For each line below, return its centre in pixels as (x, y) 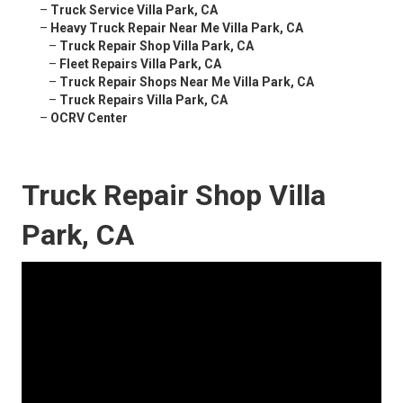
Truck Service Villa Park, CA (134, 10)
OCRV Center (89, 118)
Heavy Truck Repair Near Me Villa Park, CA (177, 28)
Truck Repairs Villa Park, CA (143, 100)
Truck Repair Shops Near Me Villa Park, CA (187, 82)
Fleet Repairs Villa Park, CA (140, 64)
